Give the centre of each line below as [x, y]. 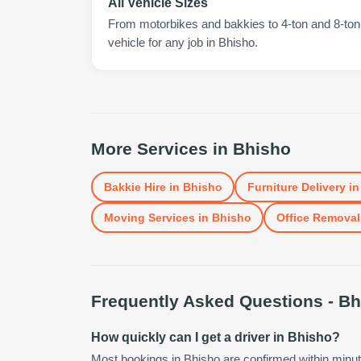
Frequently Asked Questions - [215, 301]
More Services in [162, 149]
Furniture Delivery [296, 187]
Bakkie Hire [135, 187]
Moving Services [149, 217]
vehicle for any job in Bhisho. [183, 43]
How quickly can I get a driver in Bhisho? [216, 337]
